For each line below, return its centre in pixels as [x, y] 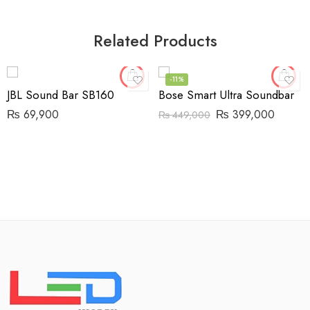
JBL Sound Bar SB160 [61, 95]
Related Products [155, 41]
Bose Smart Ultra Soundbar [226, 95]
